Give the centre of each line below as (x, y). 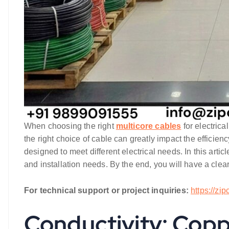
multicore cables (148, 126)
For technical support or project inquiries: (106, 190)
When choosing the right (70, 126)
